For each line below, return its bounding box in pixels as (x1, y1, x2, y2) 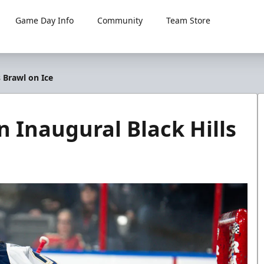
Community (97, 15, 143, 26)
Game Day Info (15, 15, 74, 26)
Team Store (166, 15, 211, 26)
